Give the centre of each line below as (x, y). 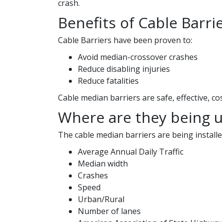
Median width (103, 164)
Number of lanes (109, 211)
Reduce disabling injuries (124, 69)
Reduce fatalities (108, 81)
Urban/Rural (101, 199)
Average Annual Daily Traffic (131, 152)
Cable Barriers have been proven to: (125, 40)
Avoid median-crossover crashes (138, 57)
